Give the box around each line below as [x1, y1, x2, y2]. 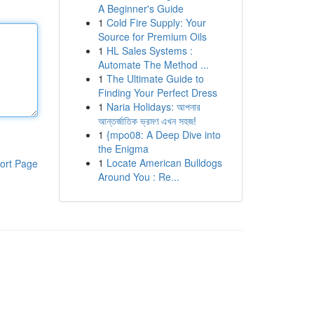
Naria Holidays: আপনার [106, 100, 200, 114]
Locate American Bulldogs [106, 156, 222, 170]
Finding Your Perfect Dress [97, 86, 217, 100]
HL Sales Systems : [106, 43, 193, 57]
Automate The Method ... [97, 57, 209, 71]
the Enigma [97, 142, 149, 156]
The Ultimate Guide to [106, 71, 204, 86]
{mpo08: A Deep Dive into [106, 128, 221, 142]
